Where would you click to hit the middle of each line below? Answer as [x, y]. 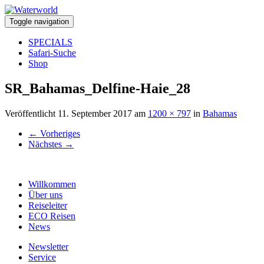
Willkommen [52, 184]
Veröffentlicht [31, 113]
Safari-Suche [52, 53]
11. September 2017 [95, 113]
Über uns [45, 194]
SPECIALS [50, 42]
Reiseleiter [48, 205]
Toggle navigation [39, 22]
